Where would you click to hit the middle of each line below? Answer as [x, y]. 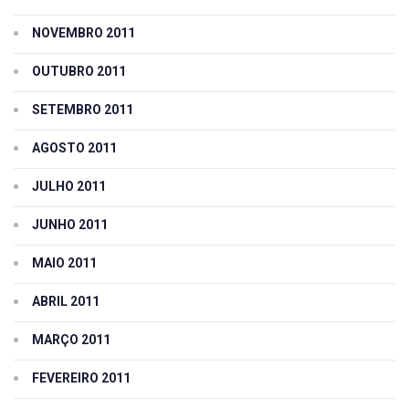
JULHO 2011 [69, 187]
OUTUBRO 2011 [79, 72]
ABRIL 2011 [66, 302]
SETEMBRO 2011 [83, 110]
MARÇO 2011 [71, 340]
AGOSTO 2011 [74, 148]
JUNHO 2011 [70, 225]
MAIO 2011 [64, 263]
